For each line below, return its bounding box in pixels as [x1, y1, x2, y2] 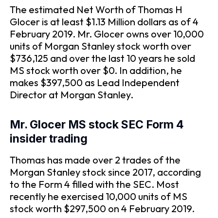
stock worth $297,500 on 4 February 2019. [10, 202, 195, 215]
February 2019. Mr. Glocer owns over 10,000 [10, 28, 204, 40]
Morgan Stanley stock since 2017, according [10, 166, 201, 179]
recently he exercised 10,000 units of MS [10, 190, 187, 203]
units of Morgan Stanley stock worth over [10, 40, 191, 52]
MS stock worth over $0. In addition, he [10, 64, 182, 76]
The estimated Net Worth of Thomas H [10, 3, 182, 16]
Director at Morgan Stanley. [10, 89, 133, 101]
